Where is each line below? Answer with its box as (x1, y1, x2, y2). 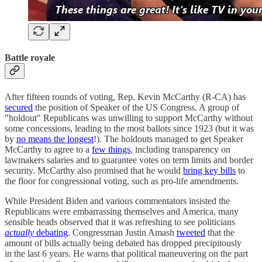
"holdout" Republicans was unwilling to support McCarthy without (5, 112, 253, 123)
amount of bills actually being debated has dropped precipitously (5, 237, 242, 248)
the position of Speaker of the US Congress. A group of (33, 102, 239, 112)
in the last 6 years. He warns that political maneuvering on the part (5, 248, 248, 258)
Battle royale (5, 53, 55, 63)
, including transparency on (130, 144, 230, 154)
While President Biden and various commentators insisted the (5, 195, 230, 206)
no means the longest (16, 133, 94, 144)
